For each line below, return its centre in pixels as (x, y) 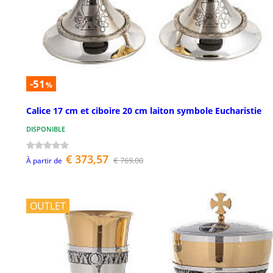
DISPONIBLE (46, 129)
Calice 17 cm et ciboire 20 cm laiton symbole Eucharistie (144, 110)
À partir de (44, 160)
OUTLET (48, 206)
